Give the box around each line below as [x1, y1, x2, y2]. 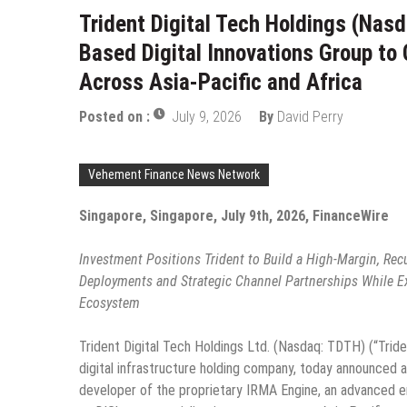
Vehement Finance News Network [88, 166, 260, 182]
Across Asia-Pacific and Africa [79, 68, 362, 95]
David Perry [277, 107, 343, 125]
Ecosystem [79, 293, 140, 312]
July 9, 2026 [172, 107, 242, 125]
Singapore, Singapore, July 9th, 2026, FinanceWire [79, 206, 389, 224]
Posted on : [79, 107, 154, 125]
